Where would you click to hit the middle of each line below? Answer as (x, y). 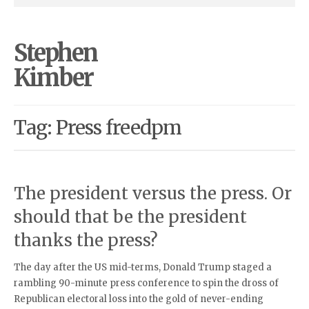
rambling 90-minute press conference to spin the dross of (146, 283)
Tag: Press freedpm (98, 128)
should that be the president (130, 217)
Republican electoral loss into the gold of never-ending (139, 299)
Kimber (53, 78)
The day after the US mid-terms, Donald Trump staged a (143, 267)
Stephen (56, 53)
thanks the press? (86, 240)
